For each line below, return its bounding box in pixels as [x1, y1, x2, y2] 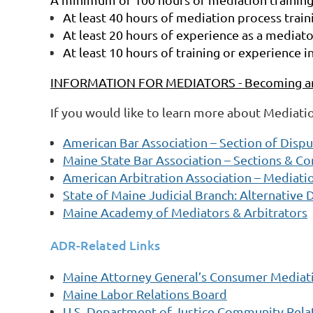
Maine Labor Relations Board [63, 286, 227, 301]
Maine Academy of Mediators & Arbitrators [63, 204, 307, 219]
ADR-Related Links [50, 236, 160, 253]
